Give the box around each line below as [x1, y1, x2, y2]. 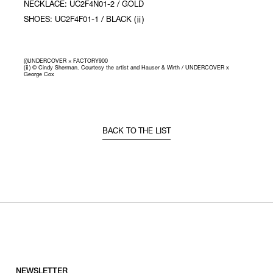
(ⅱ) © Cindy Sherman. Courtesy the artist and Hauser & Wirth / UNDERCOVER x [24, 65, 229, 71]
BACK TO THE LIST [102, 127, 171, 136]
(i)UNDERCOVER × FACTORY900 [24, 58, 108, 65]
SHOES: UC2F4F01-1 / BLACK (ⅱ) [24, 16, 144, 24]
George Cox [24, 72, 55, 78]
